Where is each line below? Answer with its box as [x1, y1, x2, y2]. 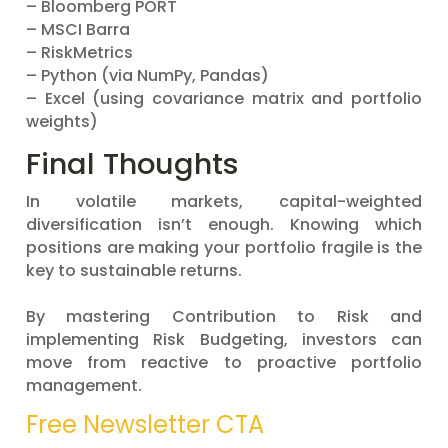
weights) [26, 110, 98, 133]
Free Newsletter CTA [26, 408, 264, 441]
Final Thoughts [26, 144, 239, 184]
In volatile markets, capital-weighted [26, 190, 422, 213]
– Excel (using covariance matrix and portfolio [26, 87, 422, 110]
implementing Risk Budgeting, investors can [26, 328, 422, 351]
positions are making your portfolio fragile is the [26, 236, 422, 259]
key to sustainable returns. [26, 259, 242, 282]
